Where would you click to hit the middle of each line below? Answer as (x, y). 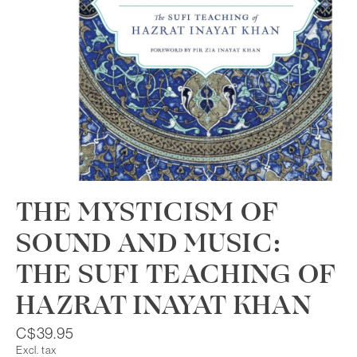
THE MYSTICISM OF (147, 212)
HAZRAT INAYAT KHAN (164, 306)
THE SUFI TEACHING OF (176, 275)
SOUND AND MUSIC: (149, 243)
